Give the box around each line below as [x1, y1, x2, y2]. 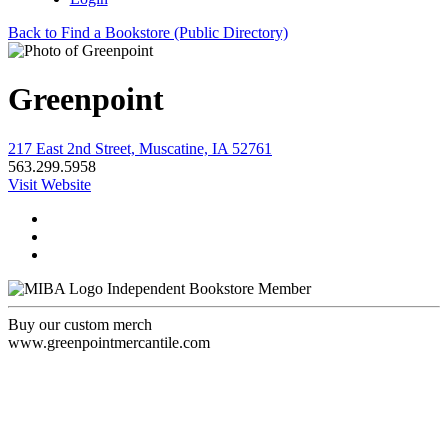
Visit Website [8, 175, 91, 193]
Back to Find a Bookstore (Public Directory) [8, 24, 288, 41]
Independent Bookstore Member [107, 279, 311, 297]
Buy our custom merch [8, 315, 152, 333]
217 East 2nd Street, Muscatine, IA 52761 [8, 139, 272, 157]
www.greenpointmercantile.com [8, 333, 210, 351]
